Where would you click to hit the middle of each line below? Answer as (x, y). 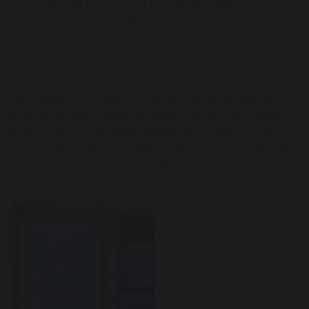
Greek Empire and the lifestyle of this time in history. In (150, 22)
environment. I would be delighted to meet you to (141, 132)
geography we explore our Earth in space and (132, 39)
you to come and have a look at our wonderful (134, 166)
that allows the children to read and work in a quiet (145, 116)
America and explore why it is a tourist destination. (142, 72)
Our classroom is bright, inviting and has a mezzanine (151, 99)
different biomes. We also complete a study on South (152, 55)
